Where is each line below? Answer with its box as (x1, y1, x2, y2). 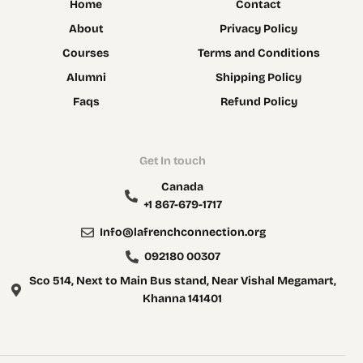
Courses (62, 45, 110, 60)
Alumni (66, 70, 106, 84)
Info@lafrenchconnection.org (99, 224, 266, 239)
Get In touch (139, 153, 206, 168)
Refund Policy (220, 94, 297, 109)
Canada (161, 179, 204, 194)
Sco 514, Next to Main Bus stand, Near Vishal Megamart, (28, 273, 336, 288)
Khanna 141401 (143, 291, 223, 305)
